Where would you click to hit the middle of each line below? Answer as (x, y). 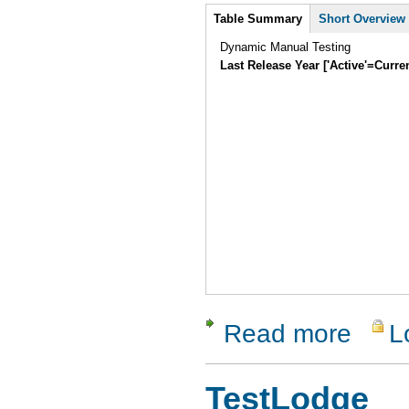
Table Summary (258, 19)
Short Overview (362, 19)
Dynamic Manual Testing (286, 47)
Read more (288, 333)
